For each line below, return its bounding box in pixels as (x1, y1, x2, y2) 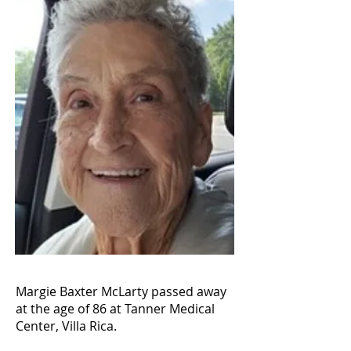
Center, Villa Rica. (16, 317, 117, 335)
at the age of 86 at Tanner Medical (16, 300, 215, 317)
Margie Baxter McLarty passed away (16, 283, 226, 300)
